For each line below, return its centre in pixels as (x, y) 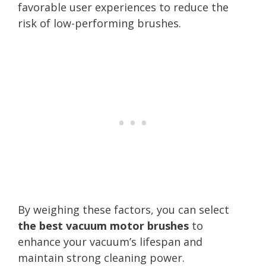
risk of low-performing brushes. (99, 23)
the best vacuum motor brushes (103, 225)
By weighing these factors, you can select (123, 209)
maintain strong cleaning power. (101, 257)
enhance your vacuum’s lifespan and (110, 241)
